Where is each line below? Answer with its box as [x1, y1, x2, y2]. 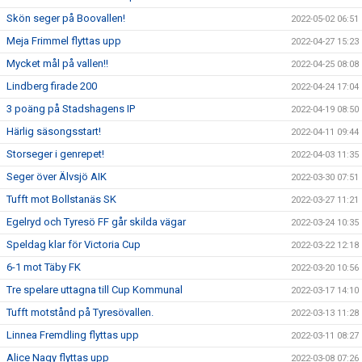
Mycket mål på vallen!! [6, 57, 108, 69]
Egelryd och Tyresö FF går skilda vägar [6, 216, 186, 228]
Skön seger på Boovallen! [6, 12, 125, 24]
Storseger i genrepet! [6, 148, 104, 160]
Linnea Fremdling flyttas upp [6, 329, 139, 341]
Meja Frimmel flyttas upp [6, 35, 121, 47]
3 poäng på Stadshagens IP [6, 103, 135, 115]
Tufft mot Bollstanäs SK [6, 193, 116, 205]
